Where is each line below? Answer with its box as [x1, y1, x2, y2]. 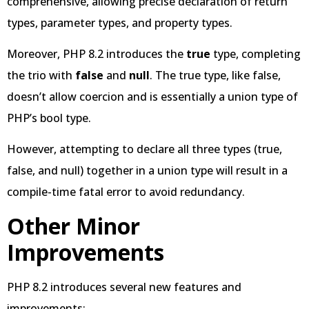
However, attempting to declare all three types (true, [7, 141, 282, 157]
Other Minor [7, 210, 140, 241]
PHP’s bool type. [7, 110, 91, 126]
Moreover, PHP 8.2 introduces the [7, 46, 186, 61]
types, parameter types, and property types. [7, 14, 232, 30]
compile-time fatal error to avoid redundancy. [7, 184, 245, 200]
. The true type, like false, [150, 67, 281, 83]
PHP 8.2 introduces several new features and [7, 279, 241, 295]
